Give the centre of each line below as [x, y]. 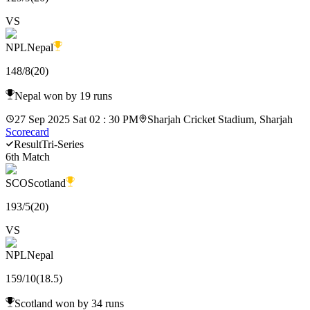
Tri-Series [63, 144]
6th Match [28, 156]
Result [28, 144]
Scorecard [27, 131]
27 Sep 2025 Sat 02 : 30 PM [76, 119]
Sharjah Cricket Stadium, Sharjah [220, 119]
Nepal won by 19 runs [63, 95]
